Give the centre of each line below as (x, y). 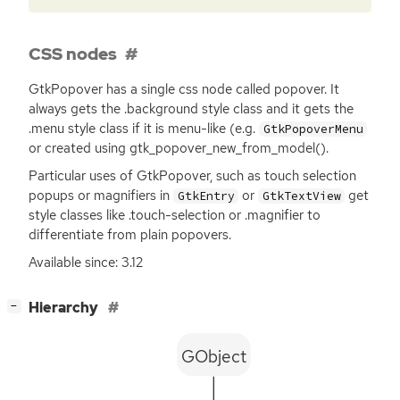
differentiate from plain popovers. (130, 234)
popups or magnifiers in (101, 195)
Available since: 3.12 (86, 262)
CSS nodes (73, 54)
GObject (213, 356)
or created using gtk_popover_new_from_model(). (179, 148)
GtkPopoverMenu (313, 129)
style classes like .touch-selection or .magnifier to (175, 215)
